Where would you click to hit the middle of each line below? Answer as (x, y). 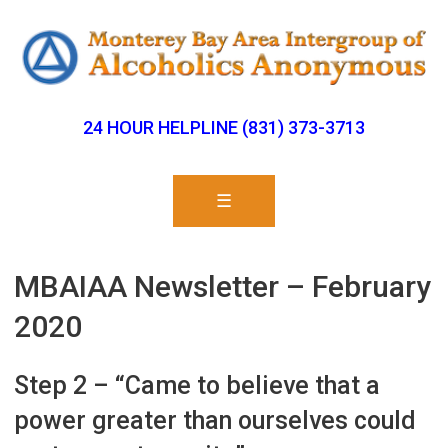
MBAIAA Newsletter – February (223, 287)
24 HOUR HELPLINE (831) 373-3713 (224, 128)
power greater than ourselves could (215, 420)
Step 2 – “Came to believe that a (197, 385)
